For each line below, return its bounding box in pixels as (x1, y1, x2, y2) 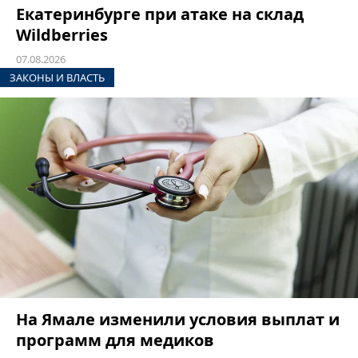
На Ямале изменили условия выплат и (16, 308, 340, 331)
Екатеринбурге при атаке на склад (16, 2, 304, 25)
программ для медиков (16, 329, 214, 352)
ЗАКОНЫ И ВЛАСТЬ (10, 70, 105, 85)
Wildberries (16, 23, 108, 46)
